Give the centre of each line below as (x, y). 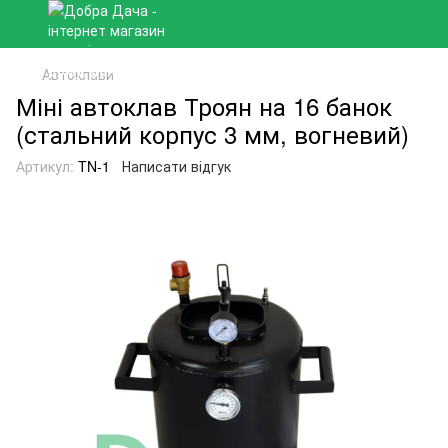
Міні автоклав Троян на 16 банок (204, 105)
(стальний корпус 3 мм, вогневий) (212, 133)
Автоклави (78, 74)
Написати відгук (176, 166)
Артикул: (45, 166)
